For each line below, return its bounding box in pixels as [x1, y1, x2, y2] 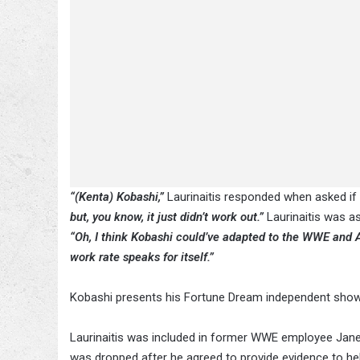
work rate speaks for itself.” [70, 250, 214, 265]
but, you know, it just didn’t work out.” [70, 210, 267, 225]
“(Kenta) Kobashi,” [70, 190, 167, 205]
